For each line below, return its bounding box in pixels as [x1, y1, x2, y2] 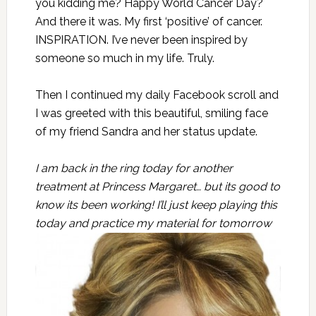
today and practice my [35, 217, 156, 231]
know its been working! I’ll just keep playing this [35, 198, 277, 212]
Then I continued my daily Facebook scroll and [35, 88, 279, 102]
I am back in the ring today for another [35, 162, 233, 176]
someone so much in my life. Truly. [35, 51, 214, 66]
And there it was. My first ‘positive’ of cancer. [35, 15, 262, 29]
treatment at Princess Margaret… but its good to [35, 180, 280, 194]
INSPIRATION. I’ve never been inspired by [35, 33, 248, 47]
